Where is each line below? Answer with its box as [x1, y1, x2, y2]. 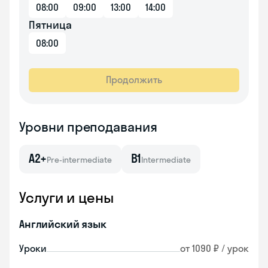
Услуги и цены [19, 188, 114, 206]
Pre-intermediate [46, 154, 112, 165]
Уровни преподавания [19, 118, 158, 135]
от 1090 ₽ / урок [180, 242, 249, 254]
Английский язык [19, 217, 106, 231]
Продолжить [106, 74, 162, 86]
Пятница [29, 18, 72, 32]
